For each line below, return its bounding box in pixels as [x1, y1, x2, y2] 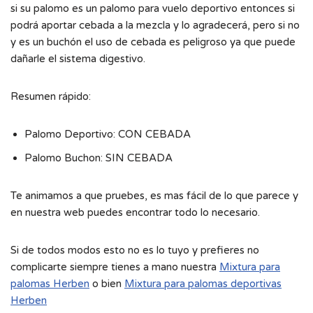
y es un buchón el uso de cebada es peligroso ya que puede [10, 35, 296, 48]
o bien [89, 277, 124, 290]
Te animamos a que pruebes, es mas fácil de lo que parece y [10, 189, 298, 202]
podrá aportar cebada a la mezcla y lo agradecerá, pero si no [10, 18, 300, 31]
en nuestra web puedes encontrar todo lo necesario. [10, 205, 260, 219]
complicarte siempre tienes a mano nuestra [10, 260, 219, 273]
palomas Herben [10, 277, 89, 290]
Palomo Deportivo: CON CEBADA [24, 127, 191, 140]
